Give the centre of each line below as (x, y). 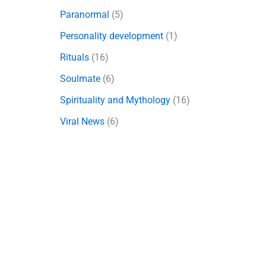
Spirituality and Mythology (115, 100)
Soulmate (80, 79)
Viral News (82, 122)
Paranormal (84, 15)
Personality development (111, 36)
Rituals (74, 58)
